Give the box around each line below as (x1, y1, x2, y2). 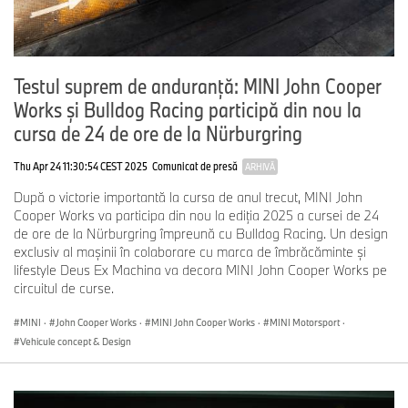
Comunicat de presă (152, 158, 238, 173)
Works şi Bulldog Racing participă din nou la (14, 96, 362, 123)
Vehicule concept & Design (20, 335, 131, 348)
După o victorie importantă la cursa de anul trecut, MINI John (14, 189, 362, 206)
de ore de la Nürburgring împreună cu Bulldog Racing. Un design (14, 225, 388, 242)
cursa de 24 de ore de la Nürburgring (14, 119, 302, 147)
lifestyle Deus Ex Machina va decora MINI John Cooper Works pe (14, 261, 387, 279)
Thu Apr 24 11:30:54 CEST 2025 (14, 158, 148, 173)
